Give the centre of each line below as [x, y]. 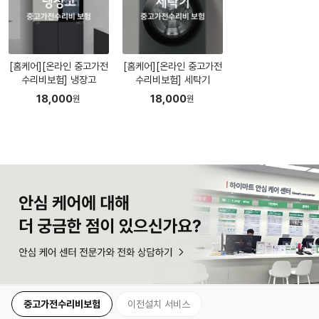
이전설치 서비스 [159, 304]
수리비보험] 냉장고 [58, 79]
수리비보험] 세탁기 [172, 79]
